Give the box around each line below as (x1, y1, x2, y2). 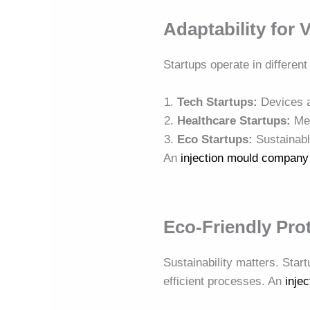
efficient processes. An (163, 275, 286, 289)
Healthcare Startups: (177, 114, 291, 128)
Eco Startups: (177, 133, 253, 147)
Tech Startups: (177, 95, 258, 109)
